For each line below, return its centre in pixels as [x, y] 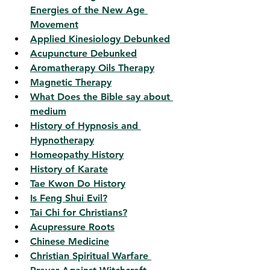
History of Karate [69, 169]
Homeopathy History [77, 155]
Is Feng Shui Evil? [69, 198]
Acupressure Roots [72, 227]
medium [48, 111]
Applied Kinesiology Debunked [100, 39]
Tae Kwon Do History [78, 184]
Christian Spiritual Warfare [91, 256]
